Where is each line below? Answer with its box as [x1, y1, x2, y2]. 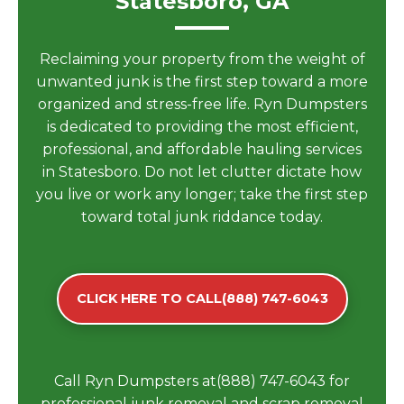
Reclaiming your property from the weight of [39, 50, 365, 68]
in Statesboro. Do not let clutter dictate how [42, 163, 362, 180]
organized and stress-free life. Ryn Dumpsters [37, 96, 367, 113]
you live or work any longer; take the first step [36, 186, 368, 203]
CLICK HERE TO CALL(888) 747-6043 [76, 290, 328, 307]
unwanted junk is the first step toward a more [36, 73, 368, 90]
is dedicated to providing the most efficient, [46, 118, 358, 135]
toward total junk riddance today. [81, 208, 323, 225]
